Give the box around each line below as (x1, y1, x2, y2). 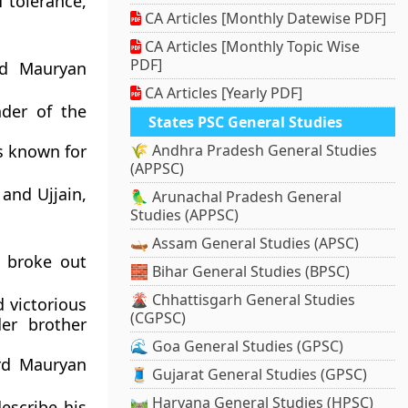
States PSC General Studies (148, 112, 343, 133)
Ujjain (37, 183, 83, 205)
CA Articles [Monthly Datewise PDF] (141, 8, 387, 29)
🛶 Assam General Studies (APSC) (130, 233, 360, 254)
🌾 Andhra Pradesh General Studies (130, 140, 378, 161)
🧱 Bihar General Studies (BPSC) (130, 261, 351, 282)
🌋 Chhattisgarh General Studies (130, 290, 356, 311)
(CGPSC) (130, 308, 187, 329)
